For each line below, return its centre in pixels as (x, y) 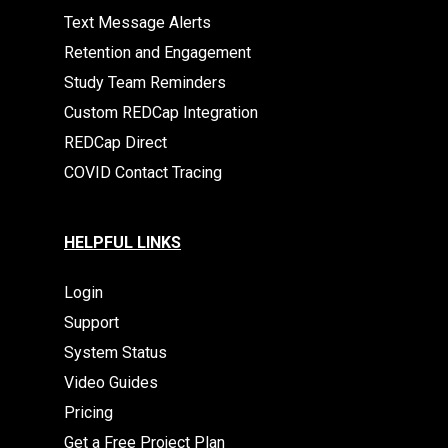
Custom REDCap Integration (161, 112)
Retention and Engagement (157, 52)
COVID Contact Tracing (143, 172)
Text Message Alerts (137, 22)
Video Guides (111, 382)
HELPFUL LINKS (122, 242)
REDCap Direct (115, 142)
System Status (115, 352)
